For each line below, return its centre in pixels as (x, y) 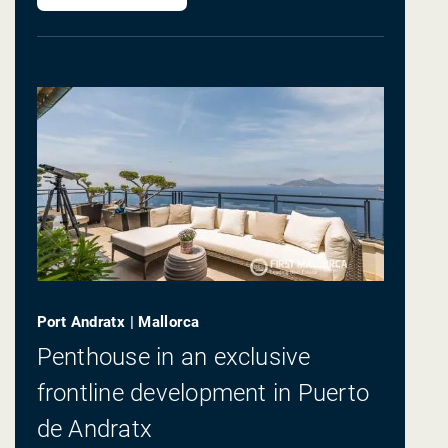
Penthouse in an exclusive (173, 356)
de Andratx (94, 428)
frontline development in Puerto (203, 392)
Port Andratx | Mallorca (118, 322)
